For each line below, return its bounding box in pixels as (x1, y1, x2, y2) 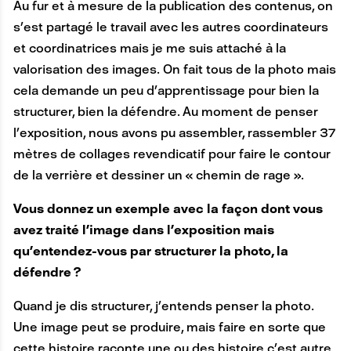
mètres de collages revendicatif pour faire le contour (13, 147, 331, 162)
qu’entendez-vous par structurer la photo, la (13, 244, 288, 259)
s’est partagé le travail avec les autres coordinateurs (13, 20, 328, 35)
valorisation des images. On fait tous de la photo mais (13, 62, 336, 78)
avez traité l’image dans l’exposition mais (13, 223, 274, 238)
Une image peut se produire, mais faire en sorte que (13, 320, 326, 335)
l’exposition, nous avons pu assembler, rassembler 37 (13, 125, 335, 141)
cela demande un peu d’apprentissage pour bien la (13, 83, 319, 99)
